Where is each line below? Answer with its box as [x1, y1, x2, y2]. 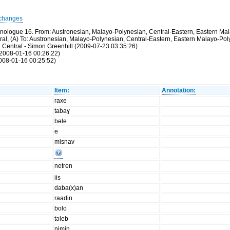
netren [54, 162, 73, 170]
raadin [54, 195, 73, 202]
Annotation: [162, 87, 196, 94]
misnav [54, 138, 75, 146]
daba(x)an [54, 184, 84, 192]
